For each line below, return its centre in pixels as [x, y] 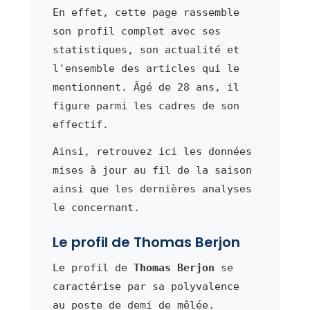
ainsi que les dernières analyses [152, 189]
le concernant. [96, 207]
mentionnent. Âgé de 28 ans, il [146, 87]
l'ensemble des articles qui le [146, 68]
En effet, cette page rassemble [146, 12]
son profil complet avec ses [136, 31]
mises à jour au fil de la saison [152, 170]
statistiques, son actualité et [146, 49]
